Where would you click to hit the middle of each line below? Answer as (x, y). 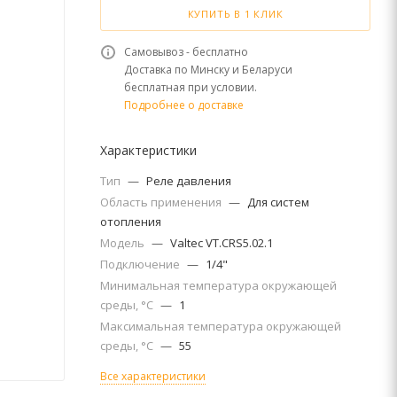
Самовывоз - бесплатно (186, 52)
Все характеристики (153, 376)
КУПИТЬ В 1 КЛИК (235, 14)
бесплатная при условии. (191, 87)
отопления (131, 222)
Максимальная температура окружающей (221, 326)
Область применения (162, 202)
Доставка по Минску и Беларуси (208, 70)
